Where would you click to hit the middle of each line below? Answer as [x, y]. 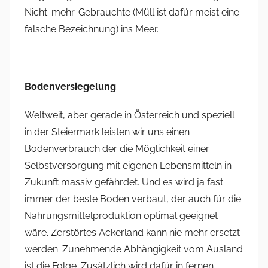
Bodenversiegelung [70, 87]
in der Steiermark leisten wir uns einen [107, 132]
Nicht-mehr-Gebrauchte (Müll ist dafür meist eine [132, 13]
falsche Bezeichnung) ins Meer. [92, 29]
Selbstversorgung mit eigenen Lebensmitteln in [128, 166]
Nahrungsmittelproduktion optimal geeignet [121, 216]
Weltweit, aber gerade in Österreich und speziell [130, 115]
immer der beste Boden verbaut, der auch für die [133, 199]
